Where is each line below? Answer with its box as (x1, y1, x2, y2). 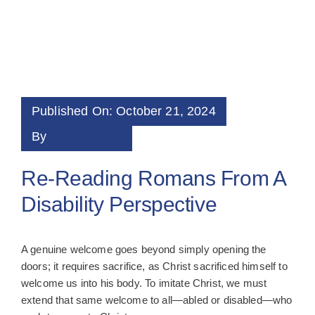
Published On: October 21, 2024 (31, 104, 216, 119)
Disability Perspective (20, 193, 217, 217)
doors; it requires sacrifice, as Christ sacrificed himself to (20, 260, 288, 273)
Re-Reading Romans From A (20, 167, 285, 191)
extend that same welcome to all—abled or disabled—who (20, 294, 292, 307)
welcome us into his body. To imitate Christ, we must (20, 277, 267, 290)
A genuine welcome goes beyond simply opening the (20, 243, 266, 256)
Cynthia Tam (50, 129, 122, 144)
